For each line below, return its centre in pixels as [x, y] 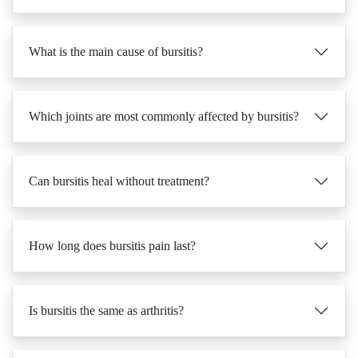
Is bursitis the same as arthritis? [106, 285]
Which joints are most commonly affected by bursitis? [164, 91]
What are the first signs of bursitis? [115, 350]
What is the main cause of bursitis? [116, 26]
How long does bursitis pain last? [112, 220]
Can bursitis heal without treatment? [119, 155]
